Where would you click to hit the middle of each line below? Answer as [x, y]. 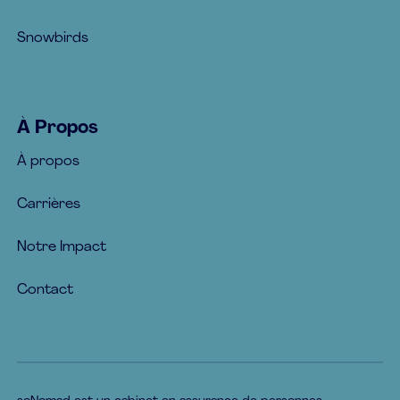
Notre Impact [62, 248]
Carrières [49, 205]
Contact [46, 291]
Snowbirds [53, 39]
